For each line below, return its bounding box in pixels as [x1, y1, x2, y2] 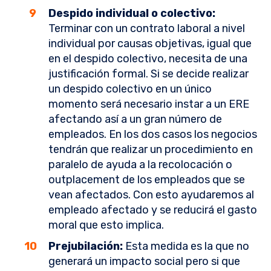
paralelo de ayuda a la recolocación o [48, 158, 232, 172]
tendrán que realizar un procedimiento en [48, 143, 253, 157]
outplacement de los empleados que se [48, 173, 245, 187]
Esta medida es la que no [123, 240, 249, 253]
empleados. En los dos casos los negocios [48, 128, 257, 142]
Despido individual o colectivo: [48, 7, 215, 21]
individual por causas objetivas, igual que [48, 37, 252, 51]
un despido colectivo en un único [48, 82, 212, 96]
